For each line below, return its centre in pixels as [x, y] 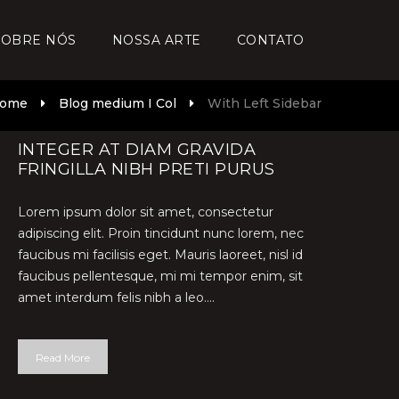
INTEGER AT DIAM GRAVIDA [137, 150]
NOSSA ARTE [156, 40]
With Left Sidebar [265, 103]
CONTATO [270, 40]
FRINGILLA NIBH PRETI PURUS [146, 169]
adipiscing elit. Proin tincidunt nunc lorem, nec [160, 233]
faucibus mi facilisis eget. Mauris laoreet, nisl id [160, 255]
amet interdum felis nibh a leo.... [116, 297]
